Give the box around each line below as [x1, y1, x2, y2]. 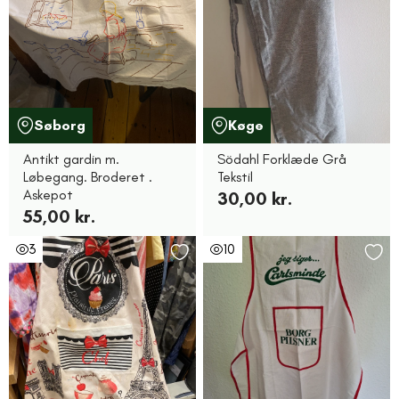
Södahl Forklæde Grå [217, 151, 346, 167]
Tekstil [217, 168, 253, 185]
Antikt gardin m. [23, 151, 119, 167]
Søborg [34, 117, 85, 134]
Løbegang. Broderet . [23, 168, 152, 185]
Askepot [23, 186, 73, 203]
